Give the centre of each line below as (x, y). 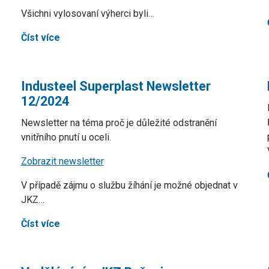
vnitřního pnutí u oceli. (66, 137)
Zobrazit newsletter (62, 161)
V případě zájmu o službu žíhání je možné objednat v (129, 185)
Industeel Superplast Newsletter (116, 86)
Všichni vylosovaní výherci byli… (87, 14)
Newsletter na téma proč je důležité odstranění (119, 123)
